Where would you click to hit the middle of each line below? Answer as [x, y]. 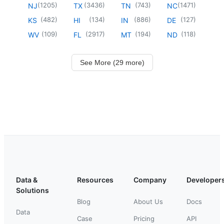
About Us [148, 201]
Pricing [144, 218]
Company [150, 179]
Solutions [32, 190]
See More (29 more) [112, 62]
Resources [95, 179]
